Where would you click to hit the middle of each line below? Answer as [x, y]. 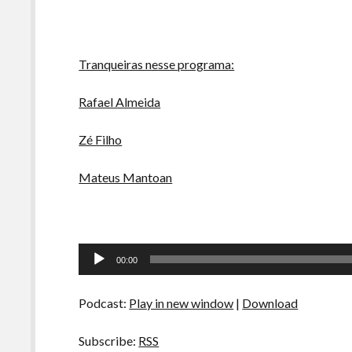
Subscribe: [109, 341]
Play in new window [181, 303]
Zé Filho [101, 139]
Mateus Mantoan [126, 177]
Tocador [101, 252]
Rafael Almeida [120, 102]
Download [270, 303]
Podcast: [104, 303]
